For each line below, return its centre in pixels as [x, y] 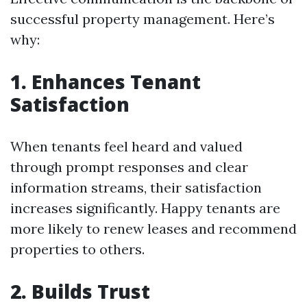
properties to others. [77, 249]
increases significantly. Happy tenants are [145, 208]
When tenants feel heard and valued [126, 146]
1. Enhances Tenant [106, 82]
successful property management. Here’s [143, 19]
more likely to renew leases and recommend [153, 229]
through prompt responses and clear [129, 167]
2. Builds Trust [80, 291]
